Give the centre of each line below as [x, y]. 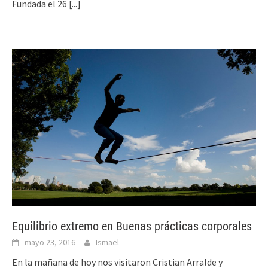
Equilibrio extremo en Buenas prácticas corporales [132, 226]
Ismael [107, 243]
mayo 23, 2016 [50, 243]
